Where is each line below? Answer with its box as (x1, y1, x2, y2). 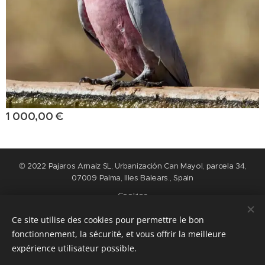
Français (180, 229, 211, 239)
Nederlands (54, 229, 98, 239)
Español (142, 229, 172, 239)
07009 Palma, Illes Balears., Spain (72, 173, 193, 183)
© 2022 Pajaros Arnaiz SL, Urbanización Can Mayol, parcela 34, (18, 161, 247, 171)
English (107, 229, 133, 239)
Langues (115, 214, 148, 224)
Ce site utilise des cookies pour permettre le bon (12, 214, 204, 225)
